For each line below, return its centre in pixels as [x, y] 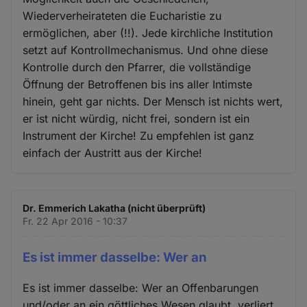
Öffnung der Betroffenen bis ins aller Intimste [138, 84]
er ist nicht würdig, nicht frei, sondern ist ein [136, 118]
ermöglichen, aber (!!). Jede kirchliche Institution [148, 33]
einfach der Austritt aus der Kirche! [113, 152]
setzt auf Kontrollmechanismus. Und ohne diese [146, 50]
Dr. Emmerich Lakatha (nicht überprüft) [114, 208]
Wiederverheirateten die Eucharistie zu [122, 15]
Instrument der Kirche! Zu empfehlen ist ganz [139, 135]
